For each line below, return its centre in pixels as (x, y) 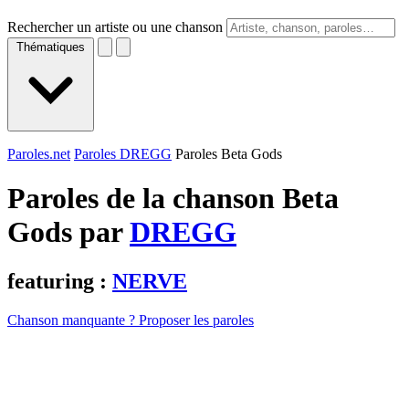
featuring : (60, 281)
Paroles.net (39, 154)
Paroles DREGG (123, 154)
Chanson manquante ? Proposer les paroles (131, 320)
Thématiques (51, 47)
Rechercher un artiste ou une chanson (115, 27)
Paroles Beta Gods (229, 154)
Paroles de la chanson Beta (173, 199)
